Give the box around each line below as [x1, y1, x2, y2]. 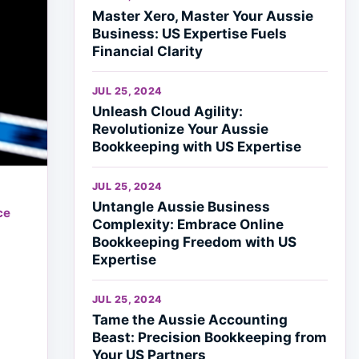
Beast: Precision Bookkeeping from [92, 329, 327, 345]
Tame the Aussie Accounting [92, 312, 288, 328]
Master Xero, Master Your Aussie [92, 8, 313, 24]
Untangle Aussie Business [92, 199, 270, 215]
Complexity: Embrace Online [92, 216, 284, 232]
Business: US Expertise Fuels [92, 26, 287, 42]
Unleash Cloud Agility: [92, 103, 243, 119]
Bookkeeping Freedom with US [92, 234, 296, 250]
